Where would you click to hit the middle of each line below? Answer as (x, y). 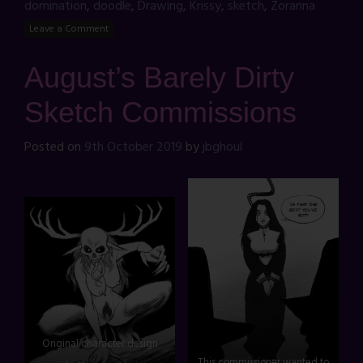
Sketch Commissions (160, 113)
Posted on (54, 148)
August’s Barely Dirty (159, 78)
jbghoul (222, 148)
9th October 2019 (133, 148)
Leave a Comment (69, 29)
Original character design (100, 344)
